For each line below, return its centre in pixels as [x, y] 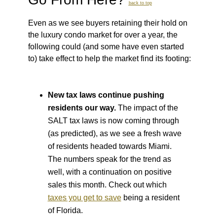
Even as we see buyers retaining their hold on [108, 23]
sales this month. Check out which [107, 185]
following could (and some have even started [106, 47]
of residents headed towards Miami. [110, 147]
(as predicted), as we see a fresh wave [114, 134]
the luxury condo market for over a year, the [103, 35]
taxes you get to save [84, 198]
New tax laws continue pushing [106, 95]
